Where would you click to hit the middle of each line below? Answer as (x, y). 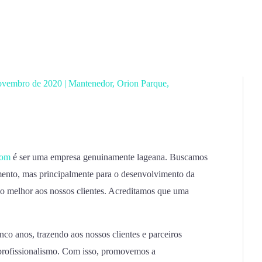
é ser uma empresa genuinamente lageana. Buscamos (109, 157)
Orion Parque (142, 83)
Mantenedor (90, 83)
